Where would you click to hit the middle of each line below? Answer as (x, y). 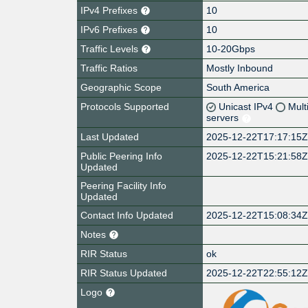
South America (238, 87)
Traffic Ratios (109, 68)
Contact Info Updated (127, 215)
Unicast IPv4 (247, 106)
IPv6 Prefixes (110, 29)
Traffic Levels (111, 48)
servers (224, 117)
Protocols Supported (125, 106)
